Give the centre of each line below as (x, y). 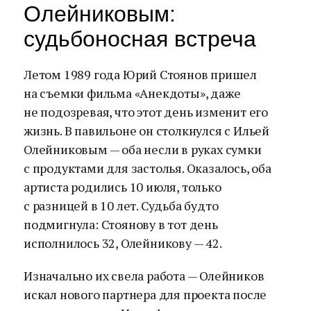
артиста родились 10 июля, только (123, 187)
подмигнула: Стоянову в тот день (121, 224)
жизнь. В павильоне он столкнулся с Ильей (146, 131)
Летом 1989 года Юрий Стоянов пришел (140, 74)
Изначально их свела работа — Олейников (144, 276)
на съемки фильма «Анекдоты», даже (132, 93)
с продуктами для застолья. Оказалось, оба (148, 168)
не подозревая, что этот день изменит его (146, 112)
